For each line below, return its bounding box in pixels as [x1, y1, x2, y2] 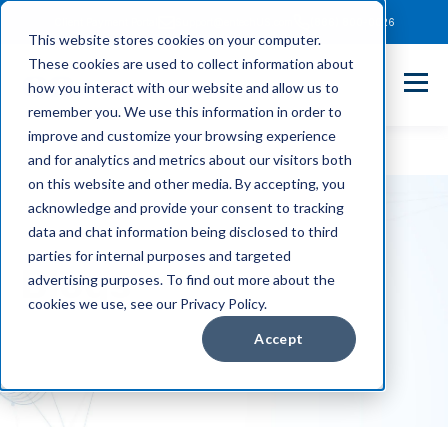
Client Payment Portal [53, 16, 158, 28]
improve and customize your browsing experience [28, 127, 336, 144]
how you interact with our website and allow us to [28, 79, 339, 96]
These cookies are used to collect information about [28, 55, 354, 72]
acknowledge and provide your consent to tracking [28, 199, 344, 216]
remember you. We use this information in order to [28, 103, 342, 120]
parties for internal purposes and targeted [28, 247, 291, 264]
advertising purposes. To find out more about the [28, 271, 335, 288]
